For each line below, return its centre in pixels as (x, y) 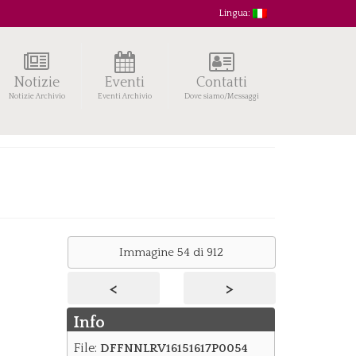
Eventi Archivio (124, 97)
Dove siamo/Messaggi (221, 97)
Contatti (221, 83)
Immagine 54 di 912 (172, 252)
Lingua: (236, 13)
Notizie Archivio (37, 97)
